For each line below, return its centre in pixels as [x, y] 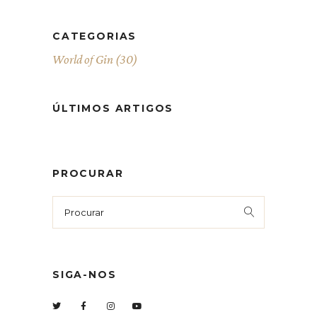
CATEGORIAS [95, 36]
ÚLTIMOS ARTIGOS [113, 108]
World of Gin [83, 59]
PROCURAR [88, 173]
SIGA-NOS [85, 274]
